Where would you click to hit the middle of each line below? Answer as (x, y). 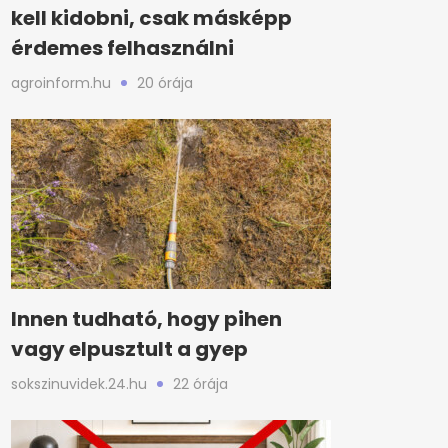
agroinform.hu (61, 83)
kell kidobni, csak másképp (151, 18)
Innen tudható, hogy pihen (146, 319)
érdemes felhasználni (122, 48)
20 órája (165, 83)
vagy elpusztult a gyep (129, 349)
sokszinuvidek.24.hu (79, 384)
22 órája (200, 384)
